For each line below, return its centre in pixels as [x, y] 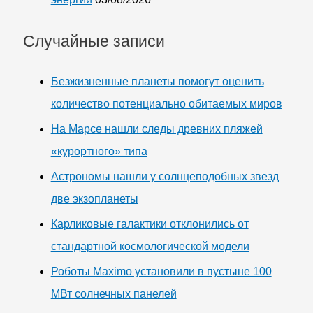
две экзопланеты [94, 198]
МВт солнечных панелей [114, 293]
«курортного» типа [99, 151]
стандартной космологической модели [150, 246]
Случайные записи [94, 41]
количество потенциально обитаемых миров [166, 103]
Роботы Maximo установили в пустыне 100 [161, 271]
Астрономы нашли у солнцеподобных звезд [165, 176]
